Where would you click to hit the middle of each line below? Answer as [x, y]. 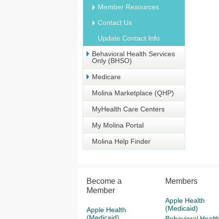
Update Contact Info [129, 38]
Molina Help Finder [121, 141]
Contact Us [115, 22]
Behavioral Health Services [133, 54]
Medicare [106, 77]
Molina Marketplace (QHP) [133, 93]
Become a [104, 181]
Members [181, 181]
